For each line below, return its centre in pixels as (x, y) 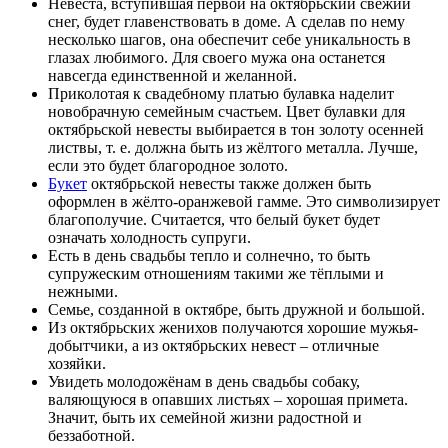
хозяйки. (77, 364)
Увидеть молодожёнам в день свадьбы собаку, (204, 382)
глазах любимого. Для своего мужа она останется (216, 58)
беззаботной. (91, 436)
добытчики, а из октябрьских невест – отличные (213, 346)
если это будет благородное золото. (168, 166)
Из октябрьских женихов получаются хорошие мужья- (233, 328)
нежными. (83, 292)
